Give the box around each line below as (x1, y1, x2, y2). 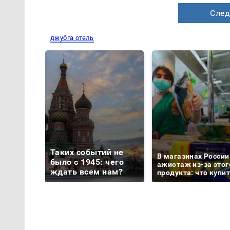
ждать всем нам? (50, 167, 123, 177)
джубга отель (50, 34, 94, 42)
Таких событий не (50, 147, 124, 158)
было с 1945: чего (50, 157, 124, 167)
